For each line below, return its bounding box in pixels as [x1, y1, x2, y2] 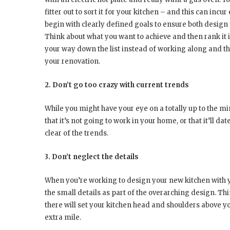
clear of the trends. [45, 128, 108, 138]
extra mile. [45, 213, 81, 222]
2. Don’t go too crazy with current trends [45, 80, 189, 89]
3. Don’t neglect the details [45, 152, 139, 161]
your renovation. [45, 56, 100, 66]
